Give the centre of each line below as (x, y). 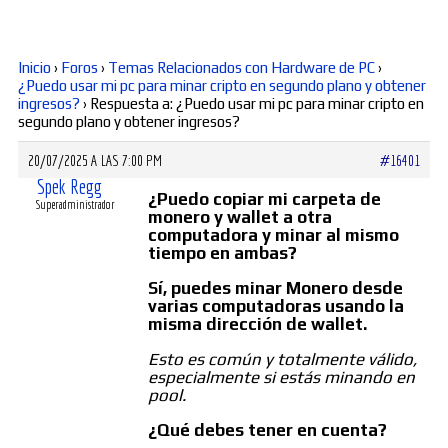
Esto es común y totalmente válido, (282, 359)
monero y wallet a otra (240, 217)
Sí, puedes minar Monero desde (275, 288)
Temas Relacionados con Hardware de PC (241, 68)
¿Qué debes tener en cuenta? (267, 430)
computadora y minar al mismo (273, 235)
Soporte (241, 121)
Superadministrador (75, 205)
